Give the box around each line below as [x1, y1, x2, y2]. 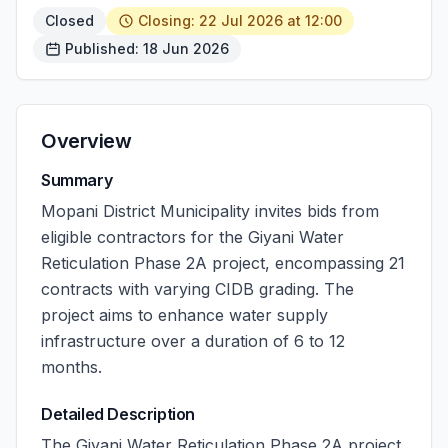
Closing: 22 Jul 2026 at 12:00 [138, 12, 342, 29]
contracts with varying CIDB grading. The [41, 279, 354, 299]
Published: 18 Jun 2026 [65, 40, 229, 57]
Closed [45, 12, 94, 29]
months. [41, 357, 102, 377]
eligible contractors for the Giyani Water [41, 227, 344, 247]
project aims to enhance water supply [41, 305, 328, 325]
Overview [41, 129, 131, 153]
